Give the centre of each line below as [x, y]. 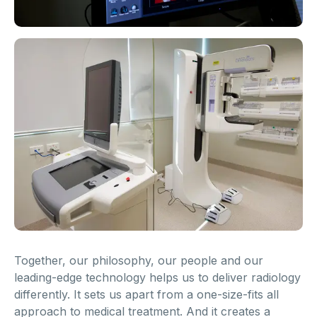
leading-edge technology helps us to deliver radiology [157, 278]
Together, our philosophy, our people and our [139, 261]
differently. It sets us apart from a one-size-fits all [146, 295]
